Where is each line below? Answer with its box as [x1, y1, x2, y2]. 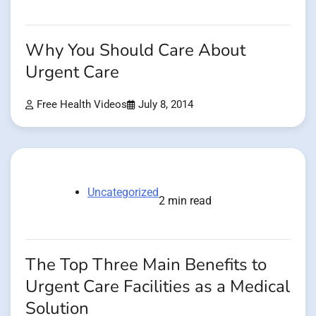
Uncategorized [87, 185, 159, 199]
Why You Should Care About [25, 38, 245, 62]
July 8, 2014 [138, 98, 193, 111]
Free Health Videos [37, 98, 127, 111]
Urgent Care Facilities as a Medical [25, 274, 290, 298]
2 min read [159, 193, 212, 207]
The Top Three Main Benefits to [25, 253, 267, 276]
